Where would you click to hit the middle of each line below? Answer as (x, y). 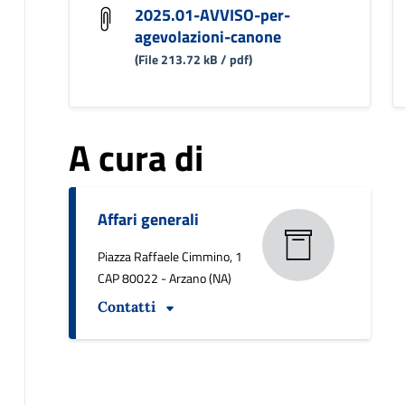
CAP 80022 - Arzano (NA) (164, 278)
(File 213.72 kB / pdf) (193, 60)
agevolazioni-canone (207, 37)
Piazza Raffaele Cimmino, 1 (170, 257)
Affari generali (148, 220)
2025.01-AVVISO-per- (212, 15)
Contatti (126, 307)
